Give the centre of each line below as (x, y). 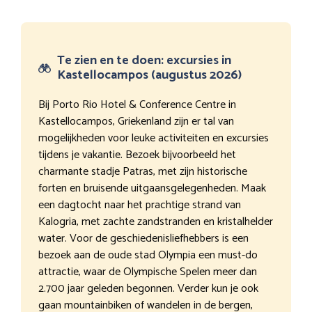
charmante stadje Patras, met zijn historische (143, 171)
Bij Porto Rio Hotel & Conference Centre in (137, 104)
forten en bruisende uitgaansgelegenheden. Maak (152, 188)
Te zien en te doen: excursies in (144, 60)
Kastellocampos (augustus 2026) (149, 75)
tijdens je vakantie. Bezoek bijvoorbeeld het (137, 155)
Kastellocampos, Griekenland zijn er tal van (136, 121)
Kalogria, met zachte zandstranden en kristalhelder (156, 221)
